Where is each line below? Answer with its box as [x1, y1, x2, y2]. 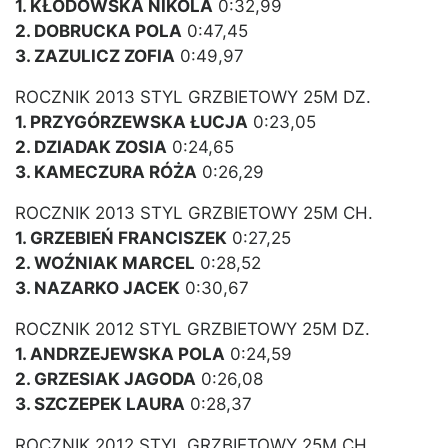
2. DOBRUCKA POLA [15, 21, 182, 42]
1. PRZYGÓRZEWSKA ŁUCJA [15, 112, 248, 133]
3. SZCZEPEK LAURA [15, 394, 185, 415]
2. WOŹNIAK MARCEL [15, 253, 195, 274]
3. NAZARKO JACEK [15, 278, 180, 299]
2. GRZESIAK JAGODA [15, 369, 196, 390]
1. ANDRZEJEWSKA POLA [15, 344, 225, 365]
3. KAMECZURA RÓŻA [15, 162, 197, 183]
